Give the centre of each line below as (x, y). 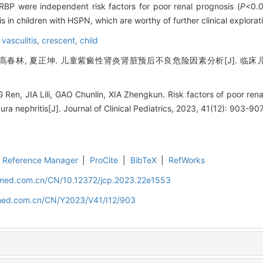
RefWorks (187, 160)
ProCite (104, 160)
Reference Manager (40, 160)
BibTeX (143, 160)
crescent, (61, 41)
